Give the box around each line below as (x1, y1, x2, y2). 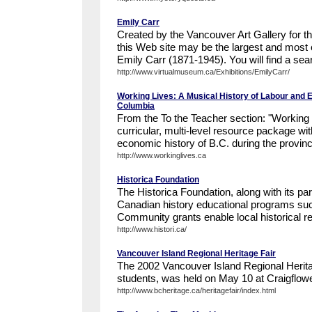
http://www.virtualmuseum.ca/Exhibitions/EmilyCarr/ (117, 68, 290, 76)
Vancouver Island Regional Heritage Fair (117, 249, 276, 258)
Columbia (117, 101, 155, 111)
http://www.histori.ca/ (117, 225, 187, 233)
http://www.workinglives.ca (117, 151, 206, 159)
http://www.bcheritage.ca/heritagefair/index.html (117, 286, 276, 295)
